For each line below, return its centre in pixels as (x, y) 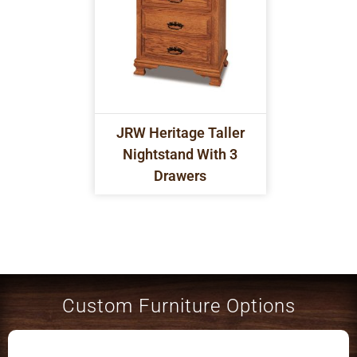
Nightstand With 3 (180, 154)
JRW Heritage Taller (180, 132)
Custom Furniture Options (178, 306)
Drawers (180, 175)
